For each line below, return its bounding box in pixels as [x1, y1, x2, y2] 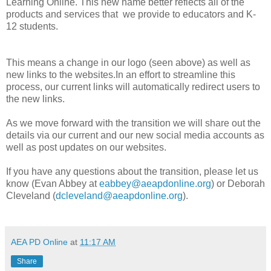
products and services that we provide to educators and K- [6, 8, 256, 19]
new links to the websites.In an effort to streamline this [6, 69, 235, 80]
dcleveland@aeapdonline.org [56, 190, 183, 201]
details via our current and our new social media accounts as [6, 129, 264, 140]
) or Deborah [211, 178, 265, 189]
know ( [6, 178, 34, 189]
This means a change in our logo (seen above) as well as [6, 57, 250, 68]
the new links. [6, 93, 65, 104]
